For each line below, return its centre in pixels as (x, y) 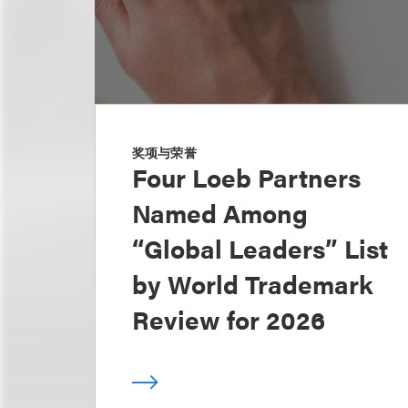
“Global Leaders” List (260, 248)
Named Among (220, 212)
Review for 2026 (229, 319)
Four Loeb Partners (246, 177)
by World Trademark (253, 283)
